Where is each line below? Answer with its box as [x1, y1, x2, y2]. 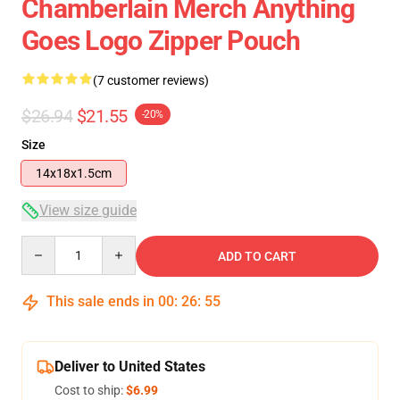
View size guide [39, 202, 137, 219]
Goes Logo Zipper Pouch [21, 25, 301, 56]
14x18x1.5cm [36, 166, 112, 180]
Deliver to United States [54, 358, 205, 375]
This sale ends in [43, 293, 158, 310]
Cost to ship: [54, 383, 126, 397]
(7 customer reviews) [93, 73, 209, 87]
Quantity [21, 237, 70, 251]
